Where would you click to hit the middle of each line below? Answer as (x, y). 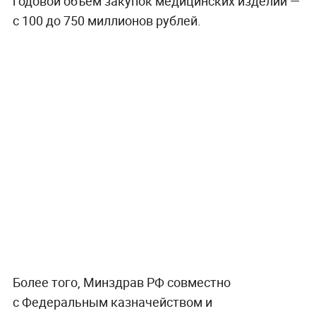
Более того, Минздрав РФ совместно (121, 282)
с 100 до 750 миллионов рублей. (107, 21)
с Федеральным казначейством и (112, 302)
